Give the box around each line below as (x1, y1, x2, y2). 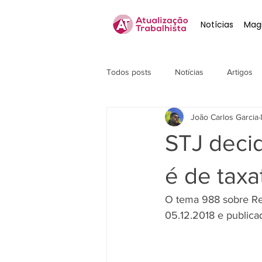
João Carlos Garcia (191, 112, 258, 122)
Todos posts (106, 67, 151, 77)
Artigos (227, 67, 253, 77)
